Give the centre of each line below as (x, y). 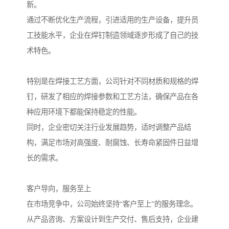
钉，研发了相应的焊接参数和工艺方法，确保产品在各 (112, 97)
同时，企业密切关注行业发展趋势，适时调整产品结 (109, 128)
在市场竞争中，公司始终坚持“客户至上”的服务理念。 (112, 204)
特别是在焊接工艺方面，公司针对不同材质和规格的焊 (112, 82)
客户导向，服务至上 (59, 189)
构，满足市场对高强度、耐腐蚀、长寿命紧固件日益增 (112, 143)
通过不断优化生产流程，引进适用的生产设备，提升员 (112, 20)
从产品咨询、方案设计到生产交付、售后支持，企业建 (112, 220)
